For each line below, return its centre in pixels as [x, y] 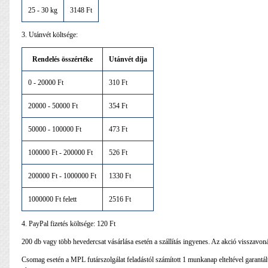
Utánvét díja [128, 59]
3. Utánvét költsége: [50, 34]
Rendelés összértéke [62, 59]
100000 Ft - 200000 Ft [60, 152]
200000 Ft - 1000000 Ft [62, 176]
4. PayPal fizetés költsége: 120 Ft [68, 223]
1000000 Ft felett [52, 199]
